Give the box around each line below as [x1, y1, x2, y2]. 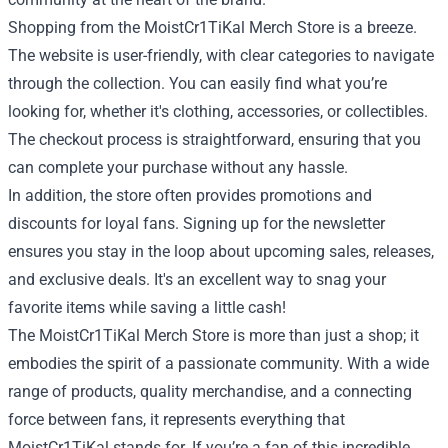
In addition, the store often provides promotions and [8, 185, 372, 205]
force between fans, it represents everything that [8, 409, 345, 429]
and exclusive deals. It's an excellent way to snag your [8, 269, 386, 289]
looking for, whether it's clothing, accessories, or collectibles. [8, 101, 428, 121]
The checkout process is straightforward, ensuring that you [8, 129, 421, 149]
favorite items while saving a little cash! [8, 297, 286, 317]
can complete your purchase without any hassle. [8, 157, 348, 177]
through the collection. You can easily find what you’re [8, 73, 387, 93]
